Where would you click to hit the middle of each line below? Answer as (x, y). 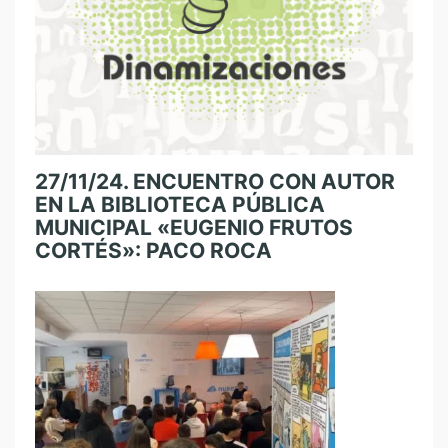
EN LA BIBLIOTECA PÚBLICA (180, 204)
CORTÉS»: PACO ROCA (153, 250)
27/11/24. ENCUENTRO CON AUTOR (215, 181)
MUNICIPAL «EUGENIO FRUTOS (194, 227)
